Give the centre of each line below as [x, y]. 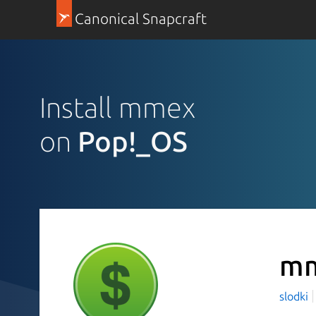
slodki [295, 296]
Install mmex [117, 107]
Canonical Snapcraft [140, 19]
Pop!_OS [133, 141]
